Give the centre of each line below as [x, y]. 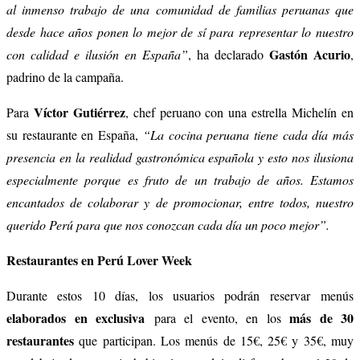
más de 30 [321, 317]
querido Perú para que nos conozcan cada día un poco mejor [163, 224]
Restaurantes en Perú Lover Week [99, 260]
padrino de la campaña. [65, 76]
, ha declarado [229, 54]
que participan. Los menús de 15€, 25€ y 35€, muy [214, 340]
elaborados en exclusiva [76, 317]
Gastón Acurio [310, 54]
